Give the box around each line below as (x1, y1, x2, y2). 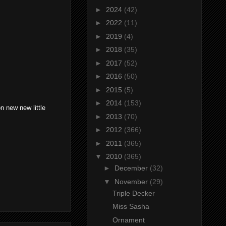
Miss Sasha (112, 202, 149, 211)
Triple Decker (112, 189, 155, 197)
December (114, 164, 150, 173)
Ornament (112, 215, 145, 224)
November (114, 177, 150, 186)
